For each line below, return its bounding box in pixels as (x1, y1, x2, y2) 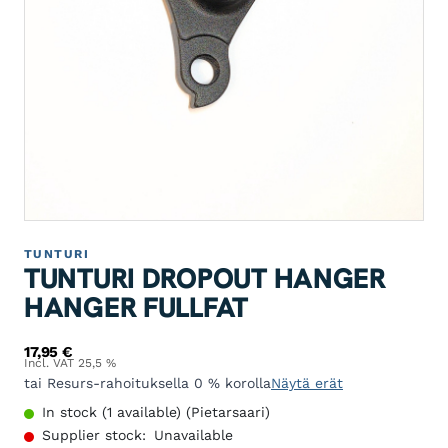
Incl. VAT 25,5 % (24, 356, 116, 371)
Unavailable (154, 427, 233, 444)
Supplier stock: (42, 427, 146, 444)
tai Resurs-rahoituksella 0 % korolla (24, 375, 271, 392)
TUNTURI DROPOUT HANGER (24, 260, 386, 297)
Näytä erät (271, 375, 343, 392)
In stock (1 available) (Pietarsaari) (42, 404, 270, 421)
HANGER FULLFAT (24, 289, 249, 326)
